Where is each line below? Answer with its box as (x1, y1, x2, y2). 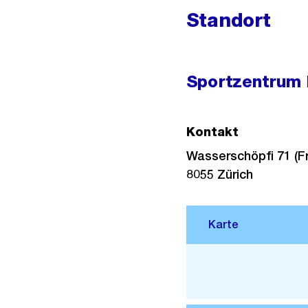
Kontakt (186, 124, 239, 139)
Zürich (217, 167, 253, 181)
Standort (186, 8, 271, 32)
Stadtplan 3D (215, 256, 263, 267)
